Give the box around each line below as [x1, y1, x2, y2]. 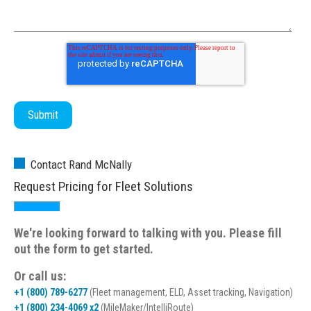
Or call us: [14, 269, 66, 284]
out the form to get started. [14, 242, 153, 257]
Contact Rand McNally [31, 158, 132, 172]
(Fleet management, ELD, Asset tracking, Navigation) [87, 287, 293, 299]
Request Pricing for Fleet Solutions [14, 178, 193, 194]
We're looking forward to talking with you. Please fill [14, 226, 282, 241]
